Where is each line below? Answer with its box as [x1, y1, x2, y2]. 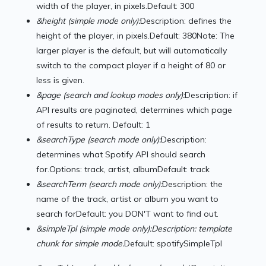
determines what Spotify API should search [36, 149, 206, 160]
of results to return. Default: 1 [36, 119, 151, 131]
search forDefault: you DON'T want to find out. [36, 208, 219, 220]
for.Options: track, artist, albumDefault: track [36, 164, 210, 175]
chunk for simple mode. [36, 238, 125, 249]
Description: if [185, 90, 238, 101]
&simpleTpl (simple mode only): [36, 223, 152, 235]
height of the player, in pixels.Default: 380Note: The [36, 30, 235, 42]
